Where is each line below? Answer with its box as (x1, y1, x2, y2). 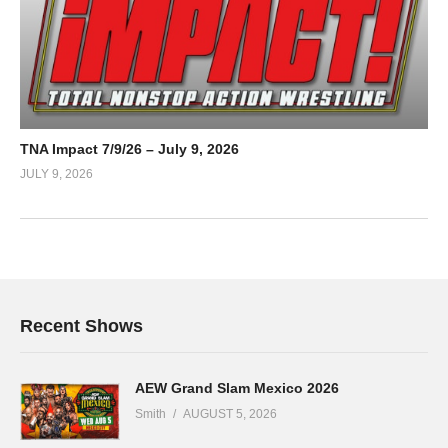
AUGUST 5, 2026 (183, 407, 277, 422)
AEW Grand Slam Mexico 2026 (135, 380, 339, 397)
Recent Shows (20, 316, 143, 337)
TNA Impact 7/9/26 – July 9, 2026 (20, 140, 239, 157)
